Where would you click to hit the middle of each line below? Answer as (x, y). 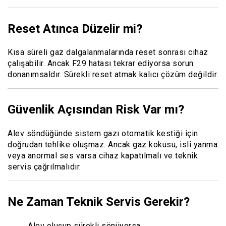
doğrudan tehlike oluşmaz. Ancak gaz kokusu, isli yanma (112, 145)
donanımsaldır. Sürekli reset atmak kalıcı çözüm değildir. (113, 75)
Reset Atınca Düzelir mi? (75, 29)
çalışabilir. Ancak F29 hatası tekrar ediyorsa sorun (101, 64)
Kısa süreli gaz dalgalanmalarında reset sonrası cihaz (108, 52)
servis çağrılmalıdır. (44, 167)
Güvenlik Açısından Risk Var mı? (96, 110)
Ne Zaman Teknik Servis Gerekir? (99, 202)
